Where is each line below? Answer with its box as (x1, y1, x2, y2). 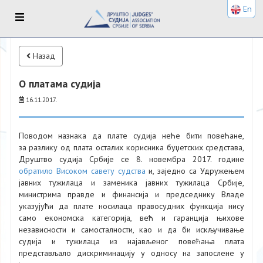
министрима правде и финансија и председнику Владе (18, 189, 245, 200)
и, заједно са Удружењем (145, 166, 245, 177)
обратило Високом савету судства (18, 166, 146, 177)
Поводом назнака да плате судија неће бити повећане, (18, 130, 245, 141)
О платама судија (18, 76, 100, 90)
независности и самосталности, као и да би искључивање (18, 224, 245, 235)
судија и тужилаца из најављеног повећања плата (18, 236, 245, 247)
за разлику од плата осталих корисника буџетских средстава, (18, 142, 245, 153)
